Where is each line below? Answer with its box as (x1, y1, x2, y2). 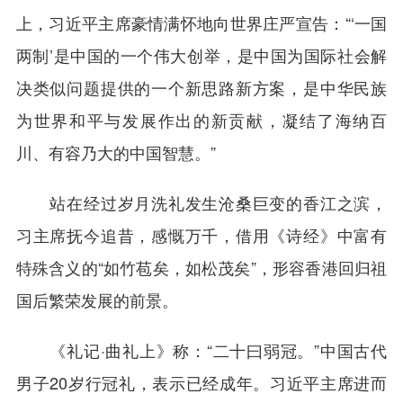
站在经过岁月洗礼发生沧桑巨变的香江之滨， (15, 191, 388, 215)
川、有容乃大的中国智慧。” (15, 140, 216, 165)
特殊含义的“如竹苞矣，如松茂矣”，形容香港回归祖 (15, 255, 388, 280)
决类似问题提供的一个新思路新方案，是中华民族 (15, 76, 388, 100)
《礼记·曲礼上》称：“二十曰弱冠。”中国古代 (15, 338, 388, 363)
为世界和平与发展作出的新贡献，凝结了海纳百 (15, 108, 388, 132)
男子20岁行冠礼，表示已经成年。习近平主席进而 (15, 371, 388, 395)
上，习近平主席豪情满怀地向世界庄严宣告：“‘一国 (15, 11, 388, 35)
